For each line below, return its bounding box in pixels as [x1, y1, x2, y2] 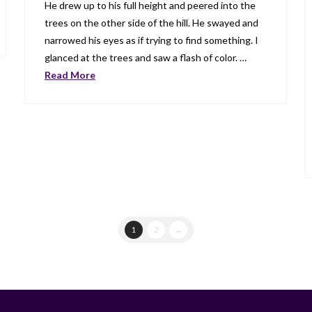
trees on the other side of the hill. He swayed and [44, 16, 258, 29]
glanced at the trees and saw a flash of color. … [44, 51, 247, 63]
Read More [44, 68, 95, 81]
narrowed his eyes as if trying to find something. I [44, 33, 258, 46]
